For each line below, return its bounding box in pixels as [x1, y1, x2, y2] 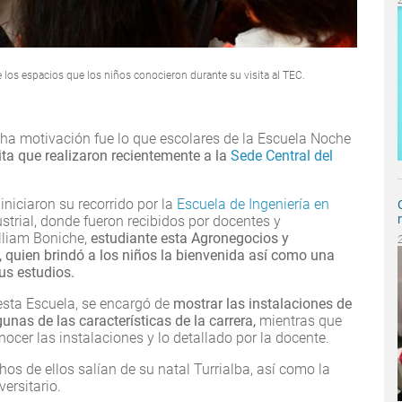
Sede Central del [231, 147, 333, 165]
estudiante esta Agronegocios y [87, 230, 289, 248]
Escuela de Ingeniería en [177, 196, 329, 214]
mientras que [259, 312, 342, 330]
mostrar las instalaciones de [173, 295, 352, 313]
